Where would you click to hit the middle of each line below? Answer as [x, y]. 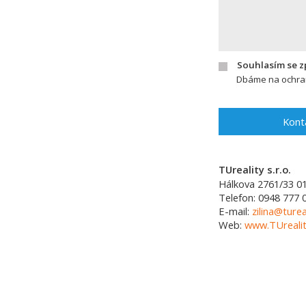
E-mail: [235, 211]
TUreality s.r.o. [255, 169]
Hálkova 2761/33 [256, 184]
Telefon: [238, 197]
